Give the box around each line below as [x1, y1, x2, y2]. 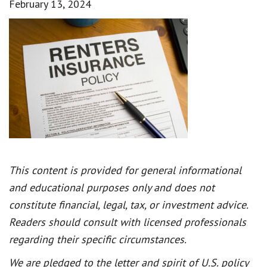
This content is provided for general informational [9, 163, 241, 177]
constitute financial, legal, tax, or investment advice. [9, 197, 248, 212]
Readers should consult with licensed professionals [9, 215, 246, 229]
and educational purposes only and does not [9, 180, 215, 194]
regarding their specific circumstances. [9, 232, 187, 246]
